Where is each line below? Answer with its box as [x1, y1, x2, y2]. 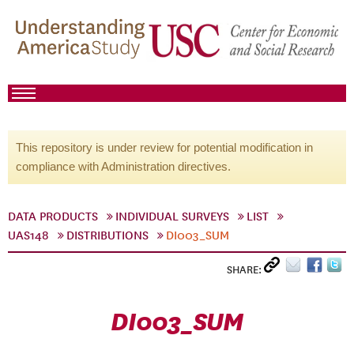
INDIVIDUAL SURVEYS [115, 209, 229, 224]
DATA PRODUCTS [8, 209, 98, 224]
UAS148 [8, 228, 49, 243]
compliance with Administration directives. [16, 160, 231, 173]
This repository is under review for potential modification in [16, 141, 313, 154]
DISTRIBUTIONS [66, 228, 149, 243]
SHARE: [227, 263, 264, 277]
